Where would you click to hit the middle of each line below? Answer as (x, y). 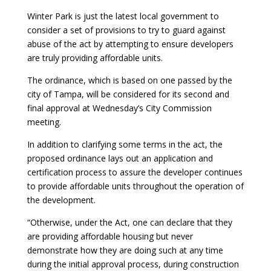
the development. (62, 200)
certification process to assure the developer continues (135, 172)
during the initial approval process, (95, 264)
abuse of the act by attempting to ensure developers (130, 44)
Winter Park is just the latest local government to (123, 16)
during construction (201, 264)
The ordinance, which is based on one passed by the (129, 80)
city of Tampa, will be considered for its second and (128, 94)
